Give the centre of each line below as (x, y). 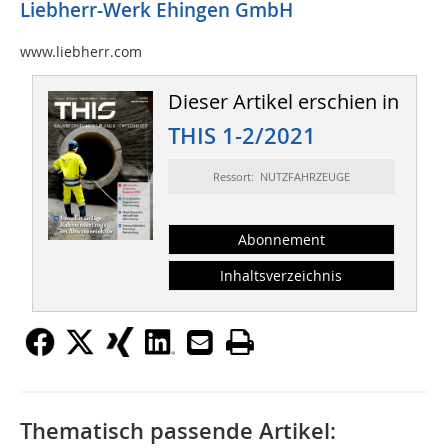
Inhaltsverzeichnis (281, 276)
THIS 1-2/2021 (241, 136)
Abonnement (281, 240)
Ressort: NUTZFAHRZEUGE (281, 177)
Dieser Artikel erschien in (283, 102)
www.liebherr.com (81, 52)
